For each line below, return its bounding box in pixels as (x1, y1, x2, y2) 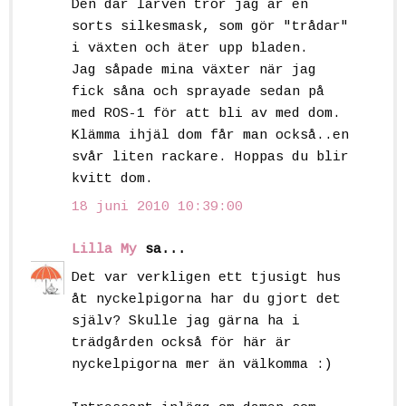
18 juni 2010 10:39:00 (72, 199, 243, 216)
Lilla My (72, 241, 137, 257)
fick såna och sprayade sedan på (72, 83, 324, 100)
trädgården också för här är (72, 335, 292, 352)
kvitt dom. (72, 170, 153, 187)
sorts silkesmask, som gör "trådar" (72, 18, 349, 34)
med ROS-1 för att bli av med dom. (72, 105, 341, 121)
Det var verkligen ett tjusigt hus (72, 270, 341, 286)
